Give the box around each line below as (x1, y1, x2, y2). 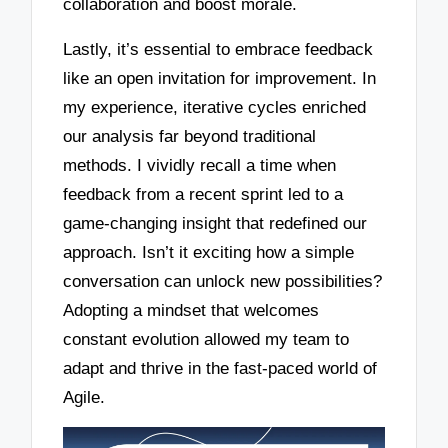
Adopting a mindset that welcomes (63, 300, 320, 320)
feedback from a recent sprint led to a (63, 184, 344, 204)
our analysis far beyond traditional (63, 126, 317, 146)
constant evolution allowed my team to (63, 329, 350, 349)
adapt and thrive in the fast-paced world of (63, 358, 378, 378)
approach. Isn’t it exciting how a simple (63, 242, 355, 262)
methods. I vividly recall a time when (63, 155, 337, 175)
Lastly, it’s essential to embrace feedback (63, 39, 374, 59)
